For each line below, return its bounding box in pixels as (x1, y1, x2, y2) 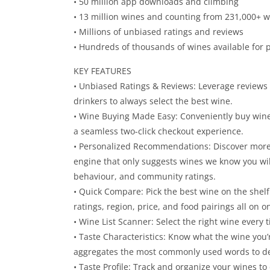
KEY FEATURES (74, 65, 131, 77)
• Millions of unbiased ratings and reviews (74, 26, 243, 37)
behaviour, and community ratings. (74, 171, 216, 182)
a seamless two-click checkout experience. (74, 125, 243, 137)
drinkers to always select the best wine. (74, 95, 233, 107)
